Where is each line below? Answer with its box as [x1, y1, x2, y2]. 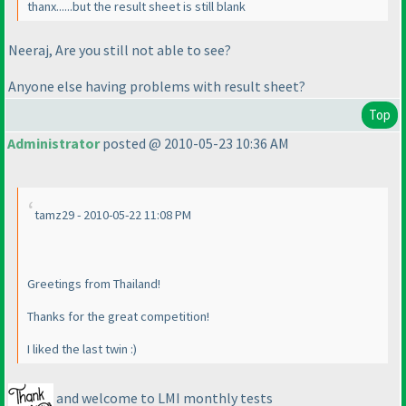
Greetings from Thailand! [27, 275, 160, 293]
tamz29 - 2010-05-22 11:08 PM [34, 207, 191, 224]
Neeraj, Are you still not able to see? [8, 40, 231, 59]
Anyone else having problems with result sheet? [8, 76, 305, 95]
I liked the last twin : [27, 341, 133, 358]
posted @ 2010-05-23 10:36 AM [100, 134, 289, 153]
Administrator [7, 134, 100, 153]
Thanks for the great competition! [27, 308, 209, 325]
